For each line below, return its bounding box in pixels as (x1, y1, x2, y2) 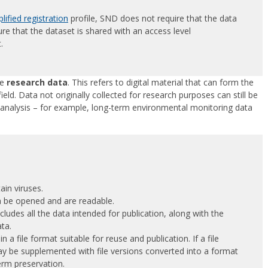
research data (7, 77, 68, 88)
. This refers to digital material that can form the (68, 77, 254, 88)
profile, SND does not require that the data (68, 13, 237, 24)
